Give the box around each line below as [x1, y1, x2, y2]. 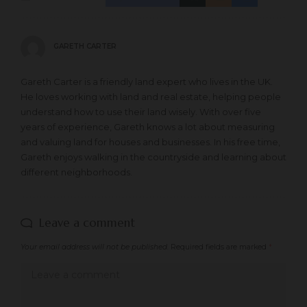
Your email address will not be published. [21, 242, 169, 251]
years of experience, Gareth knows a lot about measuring [21, 121, 275, 132]
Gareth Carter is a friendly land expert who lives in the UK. [21, 75, 273, 87]
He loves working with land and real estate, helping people [21, 90, 281, 102]
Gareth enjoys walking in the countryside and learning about [21, 151, 286, 162]
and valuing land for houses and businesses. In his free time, [21, 136, 280, 147]
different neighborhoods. [21, 166, 132, 177]
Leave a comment [39, 214, 135, 230]
